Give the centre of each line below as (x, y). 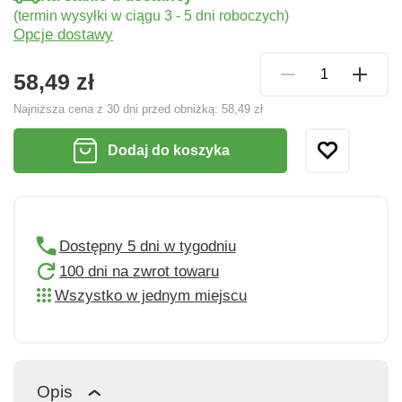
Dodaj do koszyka (168, 150)
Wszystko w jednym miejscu (151, 295)
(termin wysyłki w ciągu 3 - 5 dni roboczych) (151, 15)
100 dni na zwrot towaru (139, 272)
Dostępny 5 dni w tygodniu (147, 246)
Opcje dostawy (63, 34)
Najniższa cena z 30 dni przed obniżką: (118, 109)
